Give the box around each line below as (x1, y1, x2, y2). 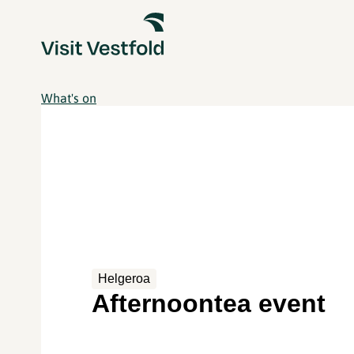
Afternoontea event (92, 288, 326, 318)
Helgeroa (98, 271, 151, 285)
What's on (41, 91, 96, 105)
